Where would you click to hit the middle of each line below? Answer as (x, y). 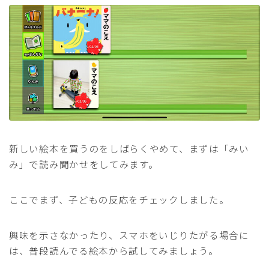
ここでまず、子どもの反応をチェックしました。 (119, 199)
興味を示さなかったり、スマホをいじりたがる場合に (129, 234)
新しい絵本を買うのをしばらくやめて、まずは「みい (129, 148)
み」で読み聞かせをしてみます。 (84, 164)
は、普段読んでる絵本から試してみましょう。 (114, 250)
